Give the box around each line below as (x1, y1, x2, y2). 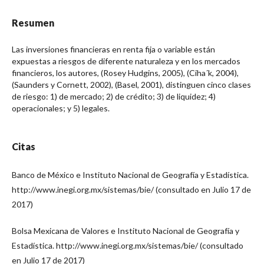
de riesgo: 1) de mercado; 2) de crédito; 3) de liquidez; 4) (12, 91, 216, 101)
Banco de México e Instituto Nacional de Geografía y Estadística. (12, 169, 249, 180)
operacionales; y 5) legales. (12, 103, 110, 113)
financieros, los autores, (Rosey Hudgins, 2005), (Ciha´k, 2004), (12, 67, 239, 78)
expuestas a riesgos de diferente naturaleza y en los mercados (12, 55, 240, 66)
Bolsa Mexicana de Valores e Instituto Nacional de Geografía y (12, 225, 239, 236)
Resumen (12, 16, 54, 28)
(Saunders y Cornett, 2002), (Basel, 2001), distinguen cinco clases (12, 79, 251, 90)
